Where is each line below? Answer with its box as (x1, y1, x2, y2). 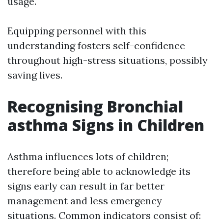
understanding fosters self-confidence (7, 39, 185, 52)
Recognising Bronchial (7, 96, 183, 117)
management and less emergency (7, 194, 162, 207)
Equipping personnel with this (7, 25, 146, 37)
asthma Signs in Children (7, 114, 204, 136)
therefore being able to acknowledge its (7, 165, 191, 177)
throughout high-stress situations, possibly (7, 54, 208, 66)
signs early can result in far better (7, 180, 165, 192)
